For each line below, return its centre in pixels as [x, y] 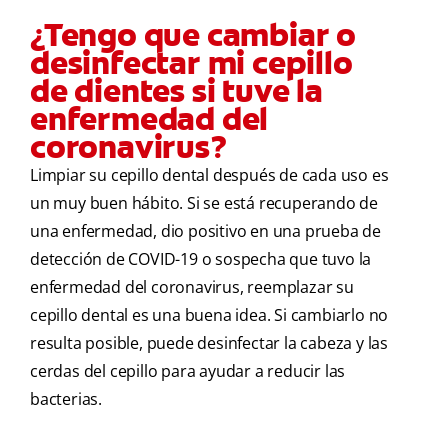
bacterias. [66, 399]
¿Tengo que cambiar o [193, 35]
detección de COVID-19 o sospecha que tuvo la [201, 259]
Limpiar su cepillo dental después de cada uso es [209, 175]
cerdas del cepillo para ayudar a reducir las [188, 371]
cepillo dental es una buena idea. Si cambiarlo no [209, 315]
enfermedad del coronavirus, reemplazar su [192, 287]
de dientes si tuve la [176, 91]
